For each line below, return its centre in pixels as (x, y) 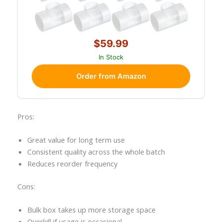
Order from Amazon (111, 77)
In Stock (111, 57)
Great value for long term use (76, 140)
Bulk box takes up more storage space (91, 210)
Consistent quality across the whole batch (96, 152)
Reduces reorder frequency (72, 164)
